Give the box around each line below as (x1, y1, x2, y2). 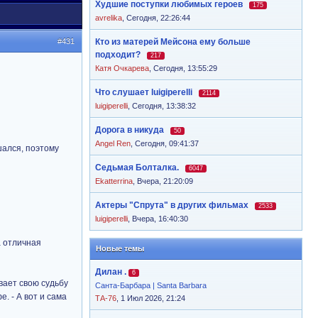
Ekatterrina (95, 177, 133, 185)
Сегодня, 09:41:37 (135, 139, 199, 148)
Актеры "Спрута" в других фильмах (95, 200, 248, 210)
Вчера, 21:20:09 (137, 177, 193, 185)
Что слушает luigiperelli (95, 87, 192, 97)
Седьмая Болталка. (95, 163, 179, 172)
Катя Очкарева (95, 64, 149, 72)
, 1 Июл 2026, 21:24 (116, 294, 185, 302)
